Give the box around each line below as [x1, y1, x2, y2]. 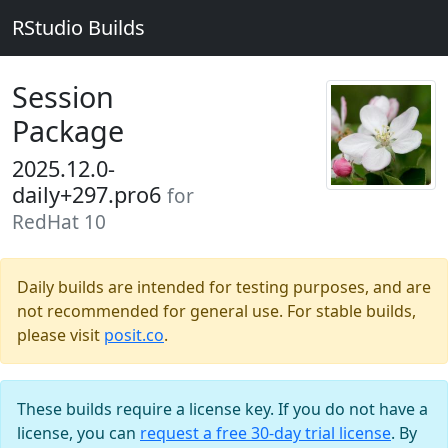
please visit [17, 324, 104, 346]
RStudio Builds [12, 14, 145, 41]
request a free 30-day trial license [140, 422, 391, 444]
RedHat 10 [12, 209, 106, 235]
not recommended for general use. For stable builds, [17, 300, 416, 322]
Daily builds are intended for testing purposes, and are [17, 276, 431, 298]
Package [12, 111, 124, 150]
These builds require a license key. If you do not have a [17, 398, 428, 420]
